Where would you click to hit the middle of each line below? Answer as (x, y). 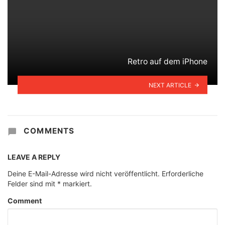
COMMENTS (48, 131)
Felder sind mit (32, 184)
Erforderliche (182, 174)
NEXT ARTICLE (170, 85)
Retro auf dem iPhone (167, 61)
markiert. (76, 184)
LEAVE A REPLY (34, 157)
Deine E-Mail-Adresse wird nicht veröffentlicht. (84, 174)
